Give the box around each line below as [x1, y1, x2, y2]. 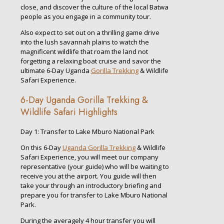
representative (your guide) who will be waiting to [20, 162, 169, 171]
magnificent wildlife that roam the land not [20, 47, 148, 56]
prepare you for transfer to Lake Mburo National [20, 190, 167, 200]
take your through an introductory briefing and [20, 181, 161, 190]
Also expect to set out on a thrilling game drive [20, 28, 159, 37]
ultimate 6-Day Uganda [20, 66, 91, 75]
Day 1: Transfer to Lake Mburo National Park [20, 127, 154, 136]
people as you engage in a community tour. [20, 12, 151, 21]
